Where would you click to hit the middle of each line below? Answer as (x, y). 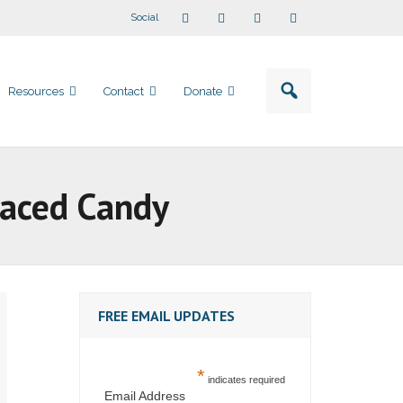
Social (144, 17)
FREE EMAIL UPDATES (167, 316)
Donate (203, 91)
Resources (36, 91)
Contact (124, 91)
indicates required (245, 380)
